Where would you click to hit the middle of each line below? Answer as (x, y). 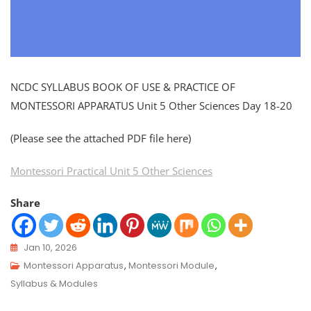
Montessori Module (171, 266)
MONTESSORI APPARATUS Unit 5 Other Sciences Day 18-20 (151, 106)
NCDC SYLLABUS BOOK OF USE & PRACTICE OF (123, 87)
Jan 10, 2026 (50, 248)
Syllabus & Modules (54, 284)
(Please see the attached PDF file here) (101, 138)
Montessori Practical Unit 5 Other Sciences (111, 171)
